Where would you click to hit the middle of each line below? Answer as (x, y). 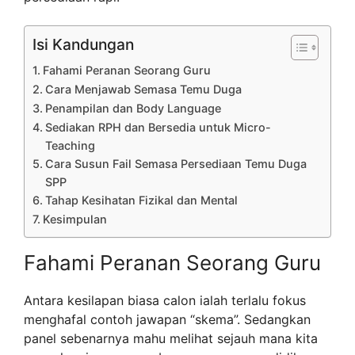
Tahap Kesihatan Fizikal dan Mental (141, 200)
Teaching (70, 146)
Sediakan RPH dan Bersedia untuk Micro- (158, 128)
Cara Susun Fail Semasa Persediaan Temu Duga (176, 164)
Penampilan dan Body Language (133, 109)
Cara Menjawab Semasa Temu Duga (143, 90)
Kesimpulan (74, 219)
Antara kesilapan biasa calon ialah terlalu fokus (165, 301)
